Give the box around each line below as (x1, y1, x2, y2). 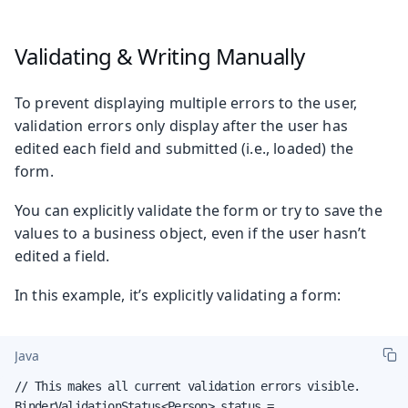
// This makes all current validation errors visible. (15, 378, 361, 393)
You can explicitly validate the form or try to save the (15, 199, 382, 220)
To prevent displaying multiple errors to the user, (15, 92, 358, 113)
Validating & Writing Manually (14, 40, 305, 71)
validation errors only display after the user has (15, 115, 348, 136)
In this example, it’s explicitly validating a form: (15, 284, 342, 305)
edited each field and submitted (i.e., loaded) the (15, 138, 354, 158)
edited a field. (15, 245, 110, 266)
